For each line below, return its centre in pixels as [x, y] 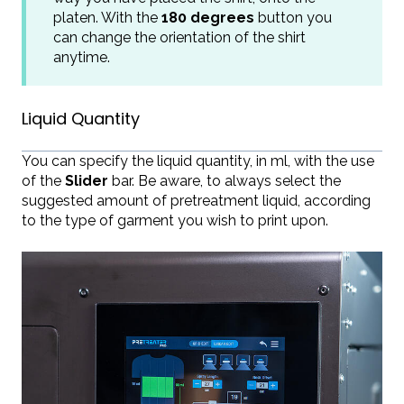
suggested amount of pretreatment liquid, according [196, 201]
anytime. [82, 58]
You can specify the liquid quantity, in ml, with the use [198, 161]
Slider [87, 181]
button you [293, 18]
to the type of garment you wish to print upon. [175, 221]
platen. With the [107, 18]
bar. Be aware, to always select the [225, 181]
